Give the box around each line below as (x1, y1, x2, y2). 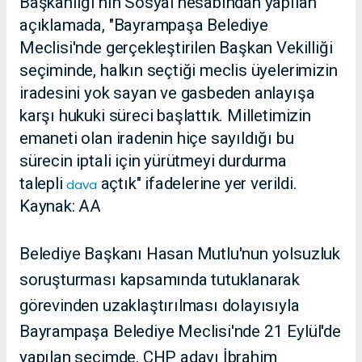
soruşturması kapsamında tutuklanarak (19, 269, 301, 289)
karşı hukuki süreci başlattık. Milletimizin (19, 106, 311, 126)
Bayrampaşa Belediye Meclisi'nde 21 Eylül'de (19, 321, 341, 341)
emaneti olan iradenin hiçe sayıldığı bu (19, 128, 294, 149)
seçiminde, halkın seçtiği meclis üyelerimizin (19, 61, 338, 81)
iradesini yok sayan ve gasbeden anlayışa (19, 83, 315, 103)
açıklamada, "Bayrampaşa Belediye (19, 15, 268, 36)
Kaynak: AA (19, 196, 102, 217)
